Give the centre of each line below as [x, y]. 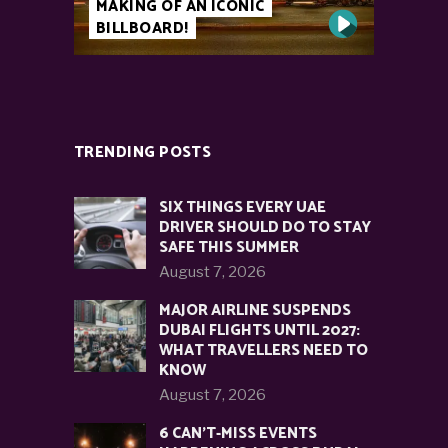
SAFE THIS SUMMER [229, 248]
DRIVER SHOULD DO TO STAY [265, 228]
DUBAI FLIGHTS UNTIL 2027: [259, 331]
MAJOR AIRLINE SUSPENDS [255, 311]
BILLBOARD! [142, 29]
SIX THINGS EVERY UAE [242, 208]
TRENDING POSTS [143, 153]
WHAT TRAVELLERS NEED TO [263, 351]
